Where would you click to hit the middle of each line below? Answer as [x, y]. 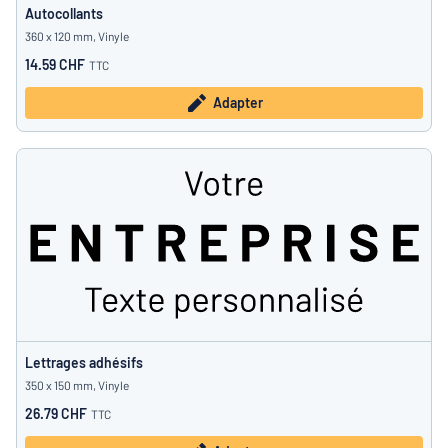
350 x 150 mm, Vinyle [77, 385]
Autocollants [64, 13]
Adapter [238, 102]
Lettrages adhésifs [84, 362]
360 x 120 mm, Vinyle [77, 36]
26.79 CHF [56, 413]
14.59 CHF [55, 64]
